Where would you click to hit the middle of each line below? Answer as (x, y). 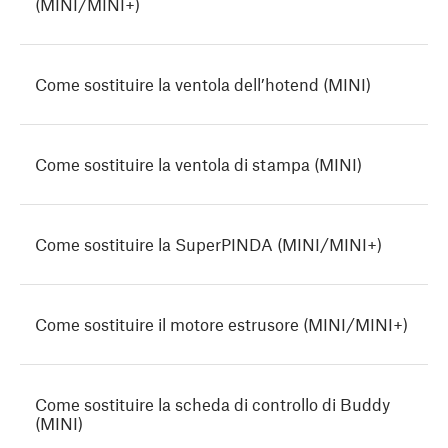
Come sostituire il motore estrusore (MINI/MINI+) (221, 324)
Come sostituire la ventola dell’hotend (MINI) (203, 84)
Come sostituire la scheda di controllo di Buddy (212, 404)
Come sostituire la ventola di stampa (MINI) (198, 164)
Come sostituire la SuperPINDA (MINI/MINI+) (208, 244)
